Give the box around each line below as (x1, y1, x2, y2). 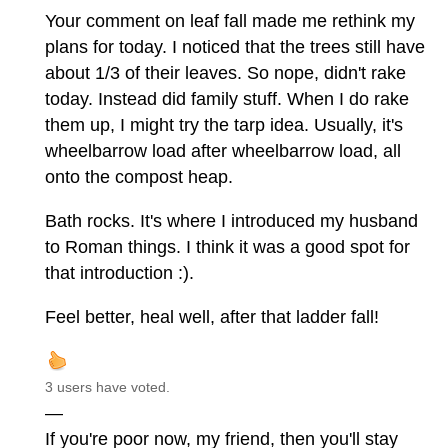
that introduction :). (45, 263, 194, 284)
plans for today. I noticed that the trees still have (45, 37, 425, 58)
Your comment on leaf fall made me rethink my (45, 11, 415, 32)
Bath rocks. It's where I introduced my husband (45, 211, 418, 232)
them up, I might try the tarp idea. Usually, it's (45, 115, 403, 136)
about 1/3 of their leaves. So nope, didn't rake (45, 63, 406, 84)
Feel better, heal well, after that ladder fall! (45, 307, 379, 328)
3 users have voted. (45, 379, 170, 396)
